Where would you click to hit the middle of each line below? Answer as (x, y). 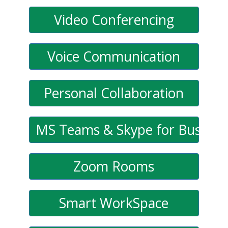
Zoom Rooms (114, 167)
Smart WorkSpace (114, 203)
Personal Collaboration (114, 93)
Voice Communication (114, 57)
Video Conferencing (114, 20)
